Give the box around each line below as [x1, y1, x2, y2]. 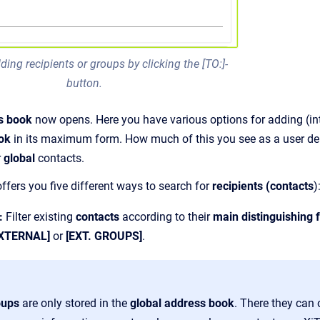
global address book [127, 296, 234, 310]
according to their [122, 209, 213, 224]
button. [66, 76, 102, 90]
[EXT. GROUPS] [66, 229, 142, 243]
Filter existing [3, 209, 76, 224]
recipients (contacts [212, 179, 314, 193]
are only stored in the [19, 296, 127, 310]
